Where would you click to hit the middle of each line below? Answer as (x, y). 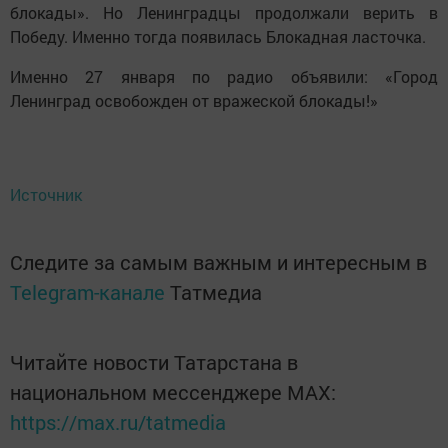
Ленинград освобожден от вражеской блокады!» (194, 100)
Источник (46, 194)
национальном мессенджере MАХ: (173, 392)
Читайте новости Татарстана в (154, 362)
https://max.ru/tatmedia (118, 422)
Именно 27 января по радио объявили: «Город (224, 76)
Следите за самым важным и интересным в (218, 262)
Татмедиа (216, 292)
